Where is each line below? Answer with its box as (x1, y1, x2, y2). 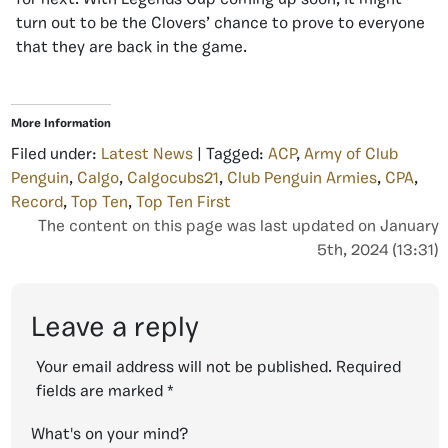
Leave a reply (31, 315, 199, 344)
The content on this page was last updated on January (38, 219, 439, 236)
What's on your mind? (31, 427, 188, 444)
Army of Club (304, 147, 398, 164)
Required (336, 360, 401, 377)
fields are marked (36, 384, 167, 401)
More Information (11, 118, 111, 131)
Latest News (101, 147, 193, 164)
